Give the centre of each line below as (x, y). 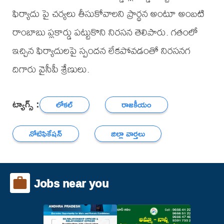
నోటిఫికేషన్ (46, 133)
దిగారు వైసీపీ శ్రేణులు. (51, 69)
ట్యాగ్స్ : (26, 103)
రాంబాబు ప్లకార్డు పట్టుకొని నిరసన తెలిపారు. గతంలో (105, 32)
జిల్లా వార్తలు (128, 133)
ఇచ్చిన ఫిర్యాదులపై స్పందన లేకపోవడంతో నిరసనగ (101, 50)
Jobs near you (71, 184)
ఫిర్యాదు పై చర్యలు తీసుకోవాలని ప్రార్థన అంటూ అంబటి (108, 13)
